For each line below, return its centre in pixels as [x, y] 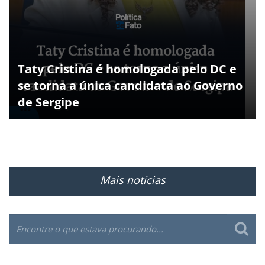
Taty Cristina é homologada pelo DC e [127, 69]
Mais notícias [132, 180]
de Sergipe [49, 102]
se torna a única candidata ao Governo [130, 86]
